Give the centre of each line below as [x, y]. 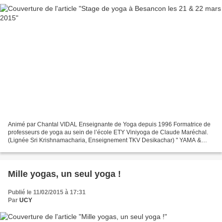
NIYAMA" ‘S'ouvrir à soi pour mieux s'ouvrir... [67, 148]
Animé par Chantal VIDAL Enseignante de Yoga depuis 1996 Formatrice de [109, 125]
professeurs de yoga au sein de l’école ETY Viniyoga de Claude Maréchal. [108, 133]
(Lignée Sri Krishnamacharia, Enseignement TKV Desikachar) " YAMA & [105, 140]
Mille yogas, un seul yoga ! [64, 174]
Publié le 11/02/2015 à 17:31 [47, 193]
